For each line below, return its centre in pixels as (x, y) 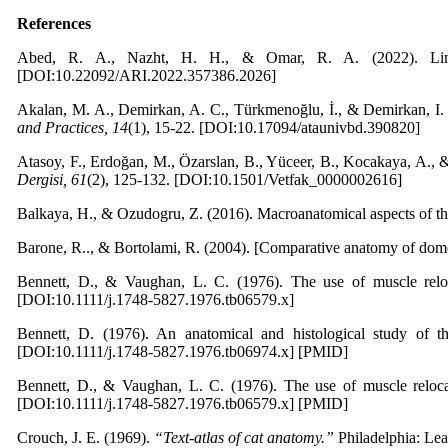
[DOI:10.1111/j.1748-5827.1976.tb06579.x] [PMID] (182, 403)
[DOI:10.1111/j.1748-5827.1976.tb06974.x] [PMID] (182, 351)
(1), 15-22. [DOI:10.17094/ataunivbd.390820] (274, 127)
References (54, 23)
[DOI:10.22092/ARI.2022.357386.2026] (146, 75)
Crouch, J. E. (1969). (83, 437)
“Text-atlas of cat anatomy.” (242, 437)
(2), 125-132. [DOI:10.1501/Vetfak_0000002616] (244, 179)
